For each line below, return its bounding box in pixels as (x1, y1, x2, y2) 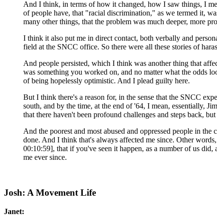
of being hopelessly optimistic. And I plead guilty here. (23, 77, 190, 85)
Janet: (4, 207, 24, 216)
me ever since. (23, 153, 67, 162)
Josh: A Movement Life (4, 187, 96, 198)
